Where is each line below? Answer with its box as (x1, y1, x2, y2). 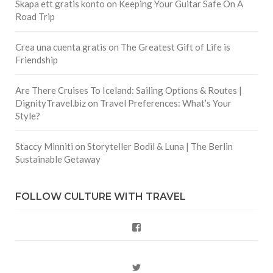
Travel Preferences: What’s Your (100, 97, 232, 108)
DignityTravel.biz (15, 97, 86, 108)
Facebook (141, 221, 179, 232)
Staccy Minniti (15, 140, 73, 152)
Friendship (15, 54, 58, 65)
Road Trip (15, 10, 55, 22)
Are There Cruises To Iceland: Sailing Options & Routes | (15, 84, 242, 96)
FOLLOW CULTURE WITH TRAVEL (15, 190, 186, 202)
